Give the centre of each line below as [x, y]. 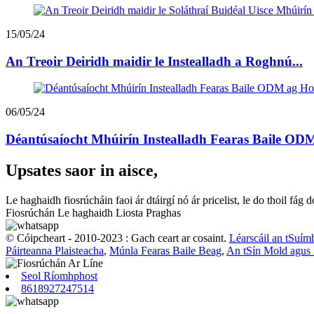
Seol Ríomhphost [59, 275]
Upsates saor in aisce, [82, 170]
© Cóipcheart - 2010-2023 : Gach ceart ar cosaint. [116, 238]
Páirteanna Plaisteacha [55, 250]
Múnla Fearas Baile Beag [165, 250]
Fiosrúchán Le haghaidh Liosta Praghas [93, 212]
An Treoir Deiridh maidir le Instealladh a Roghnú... [154, 61]
